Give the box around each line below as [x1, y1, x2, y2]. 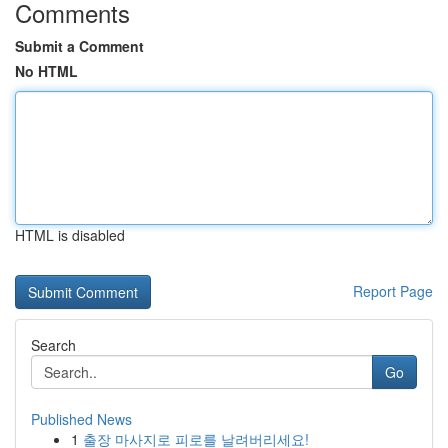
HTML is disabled [15, 225, 125, 245]
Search [31, 335, 76, 355]
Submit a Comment [15, 36, 144, 56]
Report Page [353, 281, 433, 301]
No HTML [15, 61, 78, 81]
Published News [31, 409, 132, 429]
